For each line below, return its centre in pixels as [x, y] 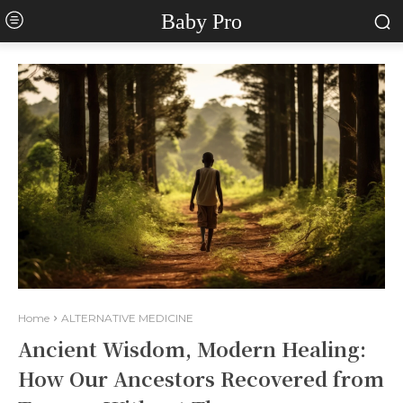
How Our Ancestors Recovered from [201, 378]
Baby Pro [201, 21]
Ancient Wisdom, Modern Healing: [192, 349]
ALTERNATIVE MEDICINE [127, 318]
